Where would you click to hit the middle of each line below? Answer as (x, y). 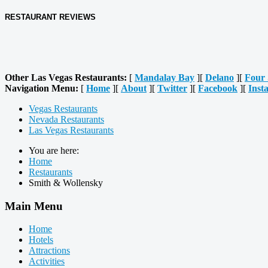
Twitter (172, 88)
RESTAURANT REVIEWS (50, 17)
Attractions (49, 251)
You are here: (56, 150)
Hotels (41, 240)
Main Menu (34, 206)
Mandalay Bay (165, 77)
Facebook (218, 88)
